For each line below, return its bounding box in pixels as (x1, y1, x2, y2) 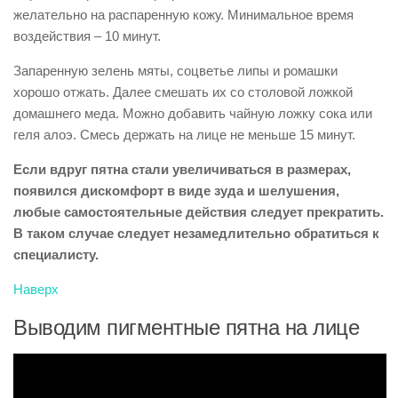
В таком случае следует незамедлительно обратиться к (13, 226, 379, 241)
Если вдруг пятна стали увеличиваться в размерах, (13, 162, 351, 177)
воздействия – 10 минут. (13, 28, 161, 44)
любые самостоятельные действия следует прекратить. (13, 204, 384, 219)
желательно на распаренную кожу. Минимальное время (13, 7, 354, 22)
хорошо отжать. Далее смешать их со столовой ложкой (13, 84, 353, 99)
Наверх (13, 282, 59, 297)
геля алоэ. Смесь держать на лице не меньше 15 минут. (13, 127, 355, 142)
